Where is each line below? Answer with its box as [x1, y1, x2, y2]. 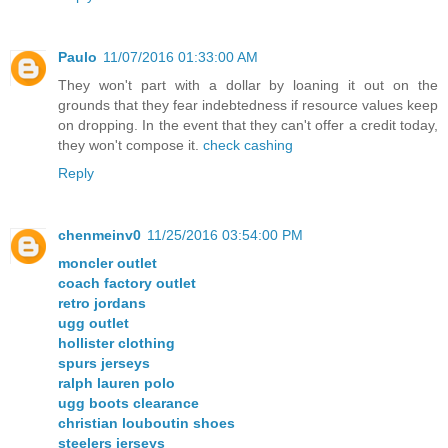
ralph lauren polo [58, 375, 175, 392]
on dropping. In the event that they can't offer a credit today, [58, 117, 438, 134]
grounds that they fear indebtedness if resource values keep [58, 97, 438, 114]
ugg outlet [58, 315, 129, 332]
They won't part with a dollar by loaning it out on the [58, 77, 438, 94]
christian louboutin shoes [58, 415, 235, 432]
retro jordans [58, 295, 146, 312]
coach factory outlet [58, 275, 196, 292]
